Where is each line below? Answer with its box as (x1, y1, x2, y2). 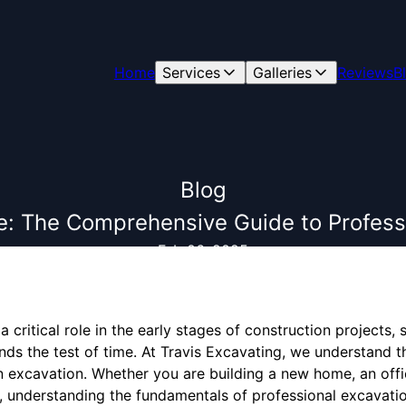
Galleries (252, 63, 312, 82)
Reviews (336, 63, 393, 82)
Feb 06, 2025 (158, 241, 248, 259)
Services (161, 63, 220, 82)
